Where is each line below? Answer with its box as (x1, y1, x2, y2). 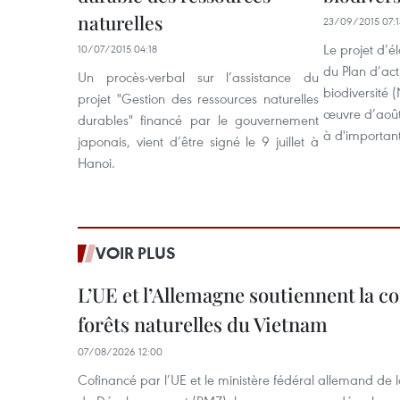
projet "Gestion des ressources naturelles (78, 89, 319, 107)
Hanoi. (78, 154, 115, 171)
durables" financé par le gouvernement (78, 111, 319, 129)
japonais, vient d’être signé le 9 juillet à (78, 132, 319, 150)
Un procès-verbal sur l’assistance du (78, 68, 319, 86)
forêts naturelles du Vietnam (78, 311, 328, 337)
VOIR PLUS (96, 242, 176, 263)
